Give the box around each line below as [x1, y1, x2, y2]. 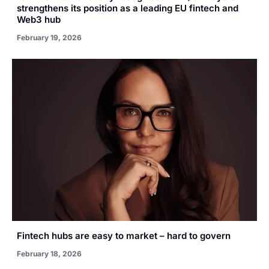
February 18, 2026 [17, 249, 82, 258]
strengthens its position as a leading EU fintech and [17, 2, 238, 14]
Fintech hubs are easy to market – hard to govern [17, 229, 231, 241]
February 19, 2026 [17, 33, 82, 43]
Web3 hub [17, 14, 61, 26]
